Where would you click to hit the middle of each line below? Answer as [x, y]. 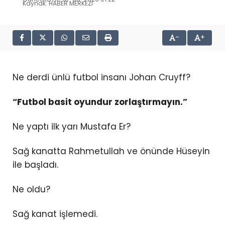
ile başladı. [35, 165]
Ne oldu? [31, 190]
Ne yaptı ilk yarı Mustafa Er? [72, 126]
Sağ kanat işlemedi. [55, 214]
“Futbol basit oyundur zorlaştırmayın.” [100, 102]
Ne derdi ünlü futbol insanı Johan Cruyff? [101, 77]
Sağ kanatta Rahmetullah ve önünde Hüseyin [111, 151]
